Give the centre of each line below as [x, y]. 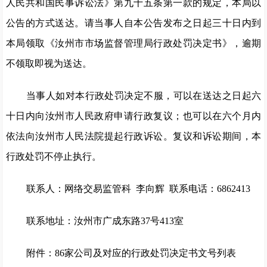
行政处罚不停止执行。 [54, 156]
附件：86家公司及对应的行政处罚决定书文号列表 [131, 253]
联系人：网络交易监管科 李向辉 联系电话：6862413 [138, 189]
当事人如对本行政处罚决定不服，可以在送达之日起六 [144, 96]
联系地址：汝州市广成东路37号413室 [105, 221]
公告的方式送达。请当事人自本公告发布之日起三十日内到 [133, 23]
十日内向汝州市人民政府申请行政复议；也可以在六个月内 [133, 116]
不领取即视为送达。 [49, 63]
